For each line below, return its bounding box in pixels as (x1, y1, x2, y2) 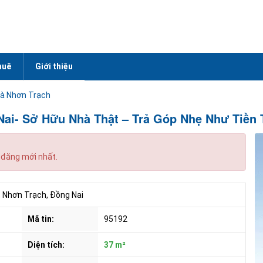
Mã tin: (27, 214, 54, 224)
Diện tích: (27, 240, 65, 249)
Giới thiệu (35, 62, 73, 71)
